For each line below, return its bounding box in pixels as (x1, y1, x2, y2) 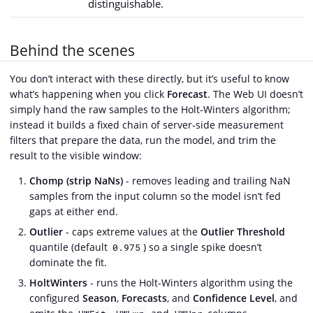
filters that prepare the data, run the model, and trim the (10, 133, 276, 147)
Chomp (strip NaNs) (29, 173, 123, 187)
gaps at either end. (29, 204, 118, 218)
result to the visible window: (10, 148, 142, 162)
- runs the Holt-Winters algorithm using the (87, 275, 293, 289)
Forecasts (122, 291, 167, 305)
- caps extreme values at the (63, 224, 201, 238)
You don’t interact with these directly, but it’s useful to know (10, 71, 289, 85)
